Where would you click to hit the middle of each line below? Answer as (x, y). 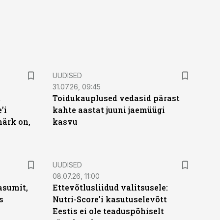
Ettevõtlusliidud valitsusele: (110, 187)
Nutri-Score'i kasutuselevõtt (110, 199)
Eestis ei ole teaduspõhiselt (108, 211)
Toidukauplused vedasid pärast (116, 98)
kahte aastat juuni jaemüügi (109, 110)
